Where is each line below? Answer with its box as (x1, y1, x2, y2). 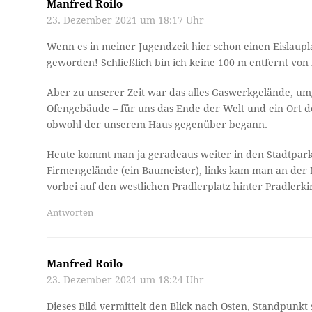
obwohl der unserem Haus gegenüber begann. (47, 119, 268, 131)
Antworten (47, 208, 94, 219)
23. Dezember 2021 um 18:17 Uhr (47, 15, 205, 26)
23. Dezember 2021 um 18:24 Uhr (47, 274, 205, 286)
